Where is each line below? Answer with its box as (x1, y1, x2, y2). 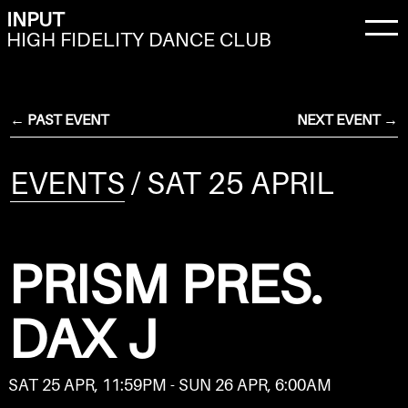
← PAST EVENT (10, 110, 110, 128)
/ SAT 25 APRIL (125, 164, 335, 201)
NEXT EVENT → (296, 110, 398, 128)
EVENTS (10, 164, 126, 201)
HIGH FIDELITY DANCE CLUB (5, 27, 271, 51)
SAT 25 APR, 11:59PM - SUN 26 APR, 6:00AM (7, 375, 331, 394)
